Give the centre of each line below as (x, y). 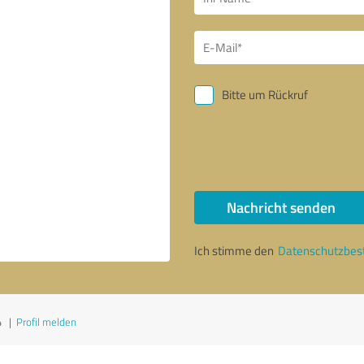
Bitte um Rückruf (265, 95)
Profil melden (46, 322)
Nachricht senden (281, 207)
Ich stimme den (235, 251)
